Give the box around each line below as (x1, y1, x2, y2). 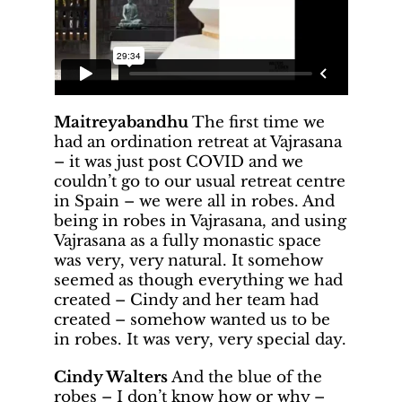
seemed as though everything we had (54, 271, 343, 291)
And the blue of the (168, 368, 322, 388)
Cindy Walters (54, 368, 168, 388)
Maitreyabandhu (54, 113, 188, 133)
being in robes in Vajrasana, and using (54, 212, 346, 232)
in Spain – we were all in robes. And (54, 192, 335, 212)
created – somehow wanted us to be (54, 310, 330, 330)
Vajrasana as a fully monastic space (54, 232, 321, 251)
